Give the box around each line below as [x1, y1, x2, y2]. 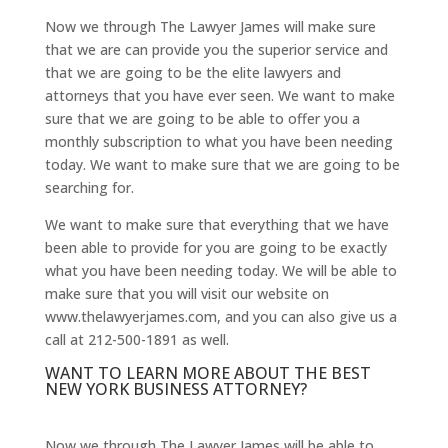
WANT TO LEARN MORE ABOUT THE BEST [44, 361, 371, 384]
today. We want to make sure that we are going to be [44, 154, 400, 174]
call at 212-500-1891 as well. [44, 329, 229, 349]
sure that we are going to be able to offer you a [44, 108, 360, 128]
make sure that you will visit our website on [44, 283, 329, 303]
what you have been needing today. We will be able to [44, 260, 397, 280]
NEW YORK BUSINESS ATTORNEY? [44, 377, 307, 400]
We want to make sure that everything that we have [44, 214, 389, 234]
